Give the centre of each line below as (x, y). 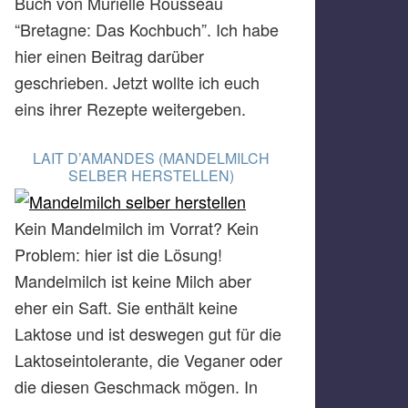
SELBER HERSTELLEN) (151, 176)
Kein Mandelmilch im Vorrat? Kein (137, 228)
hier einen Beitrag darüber (109, 56)
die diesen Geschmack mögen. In (136, 387)
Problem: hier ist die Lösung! (118, 255)
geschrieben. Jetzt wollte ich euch (137, 82)
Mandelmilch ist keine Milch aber (133, 281)
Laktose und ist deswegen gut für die (148, 334)
